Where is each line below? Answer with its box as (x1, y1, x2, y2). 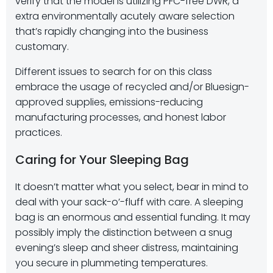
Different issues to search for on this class (15, 65, 212, 79)
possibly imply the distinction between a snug (15, 225, 232, 239)
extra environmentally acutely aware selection (15, 9, 235, 23)
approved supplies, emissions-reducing (15, 95, 203, 109)
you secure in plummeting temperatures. (15, 256, 208, 270)
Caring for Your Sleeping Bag (15, 151, 189, 168)
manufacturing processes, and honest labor (15, 110, 226, 124)
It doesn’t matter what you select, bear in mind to (15, 180, 249, 194)
